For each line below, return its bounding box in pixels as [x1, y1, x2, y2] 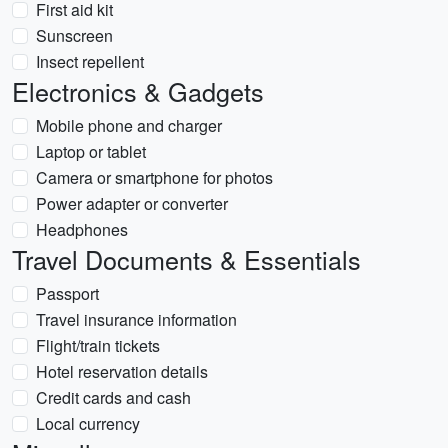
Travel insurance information [36, 308, 237, 331]
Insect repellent [36, 50, 144, 73]
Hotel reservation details [36, 360, 208, 383]
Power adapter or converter [36, 192, 228, 215]
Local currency [36, 412, 140, 435]
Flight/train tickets [36, 334, 160, 357]
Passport [36, 282, 99, 305]
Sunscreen [36, 24, 113, 47]
